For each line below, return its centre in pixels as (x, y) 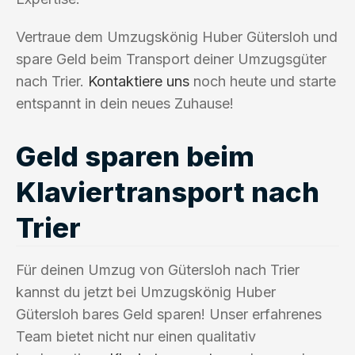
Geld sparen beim (135, 156)
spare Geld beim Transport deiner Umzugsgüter (171, 59)
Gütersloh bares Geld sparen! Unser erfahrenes (169, 314)
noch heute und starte (263, 81)
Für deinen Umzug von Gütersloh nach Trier (158, 269)
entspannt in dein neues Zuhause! (125, 103)
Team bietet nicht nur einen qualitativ (136, 336)
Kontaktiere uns (139, 81)
